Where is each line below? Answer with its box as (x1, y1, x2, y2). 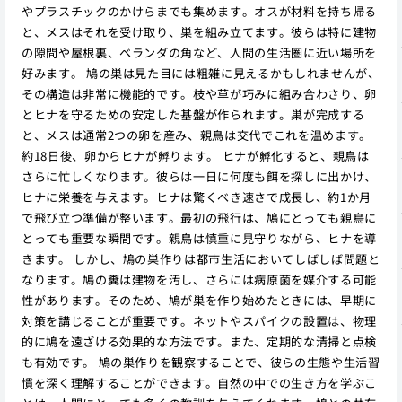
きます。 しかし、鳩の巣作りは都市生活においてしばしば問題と (21, 249, 380, 267)
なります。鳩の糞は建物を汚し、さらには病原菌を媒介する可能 (21, 270, 377, 288)
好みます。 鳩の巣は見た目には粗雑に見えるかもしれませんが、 (21, 64, 380, 82)
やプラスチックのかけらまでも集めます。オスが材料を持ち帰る (21, 2, 377, 20)
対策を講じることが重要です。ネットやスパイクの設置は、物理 (21, 311, 377, 329)
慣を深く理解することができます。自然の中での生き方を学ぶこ (21, 373, 377, 391)
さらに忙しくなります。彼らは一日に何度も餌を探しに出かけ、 (21, 167, 377, 185)
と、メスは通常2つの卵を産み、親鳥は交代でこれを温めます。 (21, 126, 371, 144)
